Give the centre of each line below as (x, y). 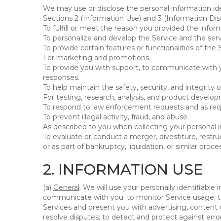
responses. (61, 77)
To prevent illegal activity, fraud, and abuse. (116, 117)
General (66, 187)
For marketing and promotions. (97, 58)
